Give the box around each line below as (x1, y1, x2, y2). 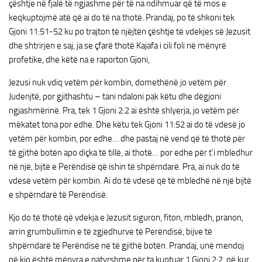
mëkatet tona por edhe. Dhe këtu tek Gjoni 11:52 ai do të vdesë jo (9, 119, 245, 130)
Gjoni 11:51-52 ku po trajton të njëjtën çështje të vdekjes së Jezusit (9, 26, 250, 37)
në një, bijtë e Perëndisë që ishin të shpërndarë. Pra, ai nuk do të (9, 161, 240, 172)
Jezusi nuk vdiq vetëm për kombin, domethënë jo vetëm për (9, 77, 226, 88)
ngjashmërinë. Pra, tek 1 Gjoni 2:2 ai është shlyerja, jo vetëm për (9, 105, 239, 116)
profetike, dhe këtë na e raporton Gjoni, (9, 54, 150, 65)
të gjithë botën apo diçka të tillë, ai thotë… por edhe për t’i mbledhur (9, 147, 253, 158)
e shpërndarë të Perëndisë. (9, 189, 108, 200)
